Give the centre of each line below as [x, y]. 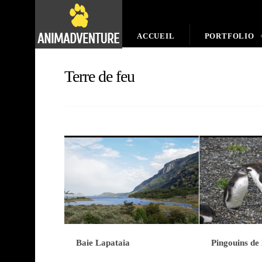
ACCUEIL [156, 36]
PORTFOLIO [229, 36]
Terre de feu [99, 76]
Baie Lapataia [103, 243]
